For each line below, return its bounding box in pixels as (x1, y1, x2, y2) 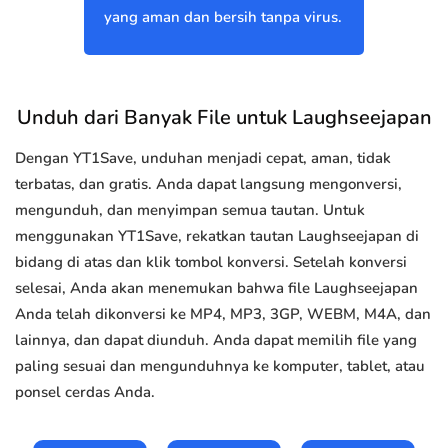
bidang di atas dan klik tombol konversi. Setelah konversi (15, 252, 407, 273)
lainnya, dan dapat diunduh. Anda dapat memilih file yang (15, 330, 417, 351)
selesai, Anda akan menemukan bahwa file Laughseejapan (15, 278, 418, 299)
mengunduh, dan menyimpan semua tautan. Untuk (15, 200, 365, 221)
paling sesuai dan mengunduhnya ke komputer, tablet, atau (15, 356, 425, 377)
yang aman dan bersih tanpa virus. (104, 7, 342, 28)
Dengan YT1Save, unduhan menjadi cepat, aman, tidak (15, 148, 391, 169)
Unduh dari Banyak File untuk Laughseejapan (16, 104, 432, 132)
